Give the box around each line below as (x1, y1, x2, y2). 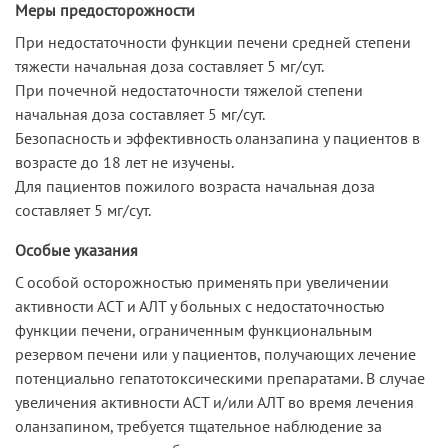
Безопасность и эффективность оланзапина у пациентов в (15, 127, 420, 148)
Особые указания (15, 239, 138, 260)
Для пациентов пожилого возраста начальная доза (15, 175, 375, 196)
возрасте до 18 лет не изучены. (15, 151, 234, 172)
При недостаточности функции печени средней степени (15, 31, 411, 52)
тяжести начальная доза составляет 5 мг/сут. (15, 55, 324, 76)
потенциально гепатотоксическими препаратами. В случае (15, 367, 425, 388)
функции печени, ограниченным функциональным (15, 319, 372, 340)
